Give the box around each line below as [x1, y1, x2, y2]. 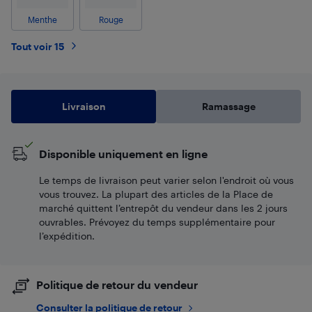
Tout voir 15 [11, 40, 65, 52]
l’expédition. [39, 229, 95, 242]
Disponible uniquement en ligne [39, 146, 208, 160]
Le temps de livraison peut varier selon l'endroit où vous [39, 173, 294, 186]
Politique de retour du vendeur [36, 277, 198, 291]
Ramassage [201, 100, 256, 112]
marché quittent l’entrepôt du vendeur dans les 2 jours [39, 201, 288, 214]
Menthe [28, 15, 57, 25]
